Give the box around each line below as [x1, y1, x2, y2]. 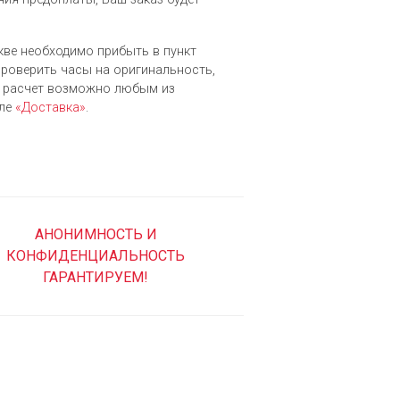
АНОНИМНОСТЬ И [34, 226, 157, 244]
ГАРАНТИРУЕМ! [43, 269, 149, 287]
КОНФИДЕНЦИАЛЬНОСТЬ [6, 247, 186, 265]
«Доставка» [15, 100, 86, 116]
